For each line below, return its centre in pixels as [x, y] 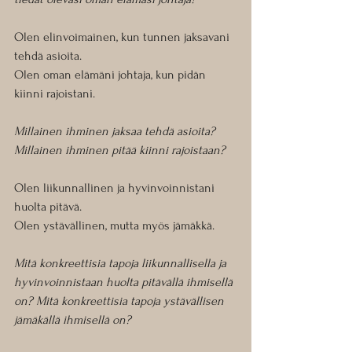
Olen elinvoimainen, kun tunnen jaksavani [123, 37]
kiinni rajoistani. [55, 94]
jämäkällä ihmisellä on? [73, 320]
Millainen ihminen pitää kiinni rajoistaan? [120, 150]
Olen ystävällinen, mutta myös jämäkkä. [114, 226]
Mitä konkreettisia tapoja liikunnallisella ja [122, 264]
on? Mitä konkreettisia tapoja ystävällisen [121, 301]
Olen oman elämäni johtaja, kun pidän [112, 75]
